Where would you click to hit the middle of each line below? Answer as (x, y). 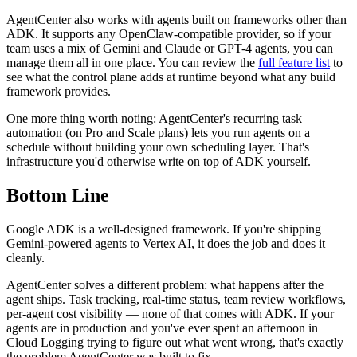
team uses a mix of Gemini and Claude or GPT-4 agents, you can (170, 49)
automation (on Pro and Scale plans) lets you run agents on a (158, 133)
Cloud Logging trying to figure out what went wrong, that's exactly (175, 342)
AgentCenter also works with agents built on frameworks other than (177, 20)
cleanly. (25, 257)
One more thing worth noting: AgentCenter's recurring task (154, 119)
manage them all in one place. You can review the (132, 63)
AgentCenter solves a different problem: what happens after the (165, 284)
